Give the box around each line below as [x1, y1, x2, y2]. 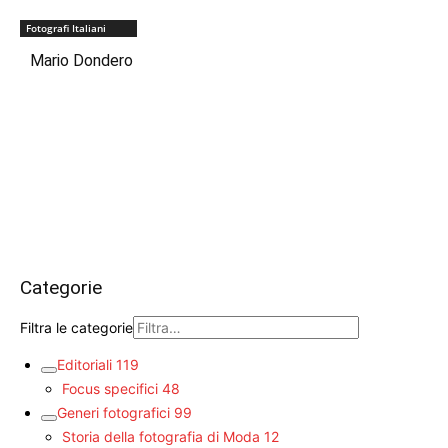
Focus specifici [62, 379, 158, 397]
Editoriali [57, 355, 112, 373]
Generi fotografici [57, 403, 170, 421]
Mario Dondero [30, 50, 133, 70]
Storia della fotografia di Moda [62, 427, 260, 445]
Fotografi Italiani [26, 20, 106, 35]
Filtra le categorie [20, 318, 133, 336]
